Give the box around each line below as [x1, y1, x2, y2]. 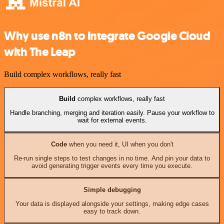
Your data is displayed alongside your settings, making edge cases [15, 200, 209, 208]
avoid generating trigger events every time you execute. [31, 162, 192, 170]
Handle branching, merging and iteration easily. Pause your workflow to [9, 109, 214, 117]
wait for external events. [77, 116, 147, 124]
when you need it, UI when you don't [66, 140, 173, 148]
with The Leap [4, 43, 75, 60]
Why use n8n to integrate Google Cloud [4, 27, 210, 44]
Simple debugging [83, 185, 141, 193]
